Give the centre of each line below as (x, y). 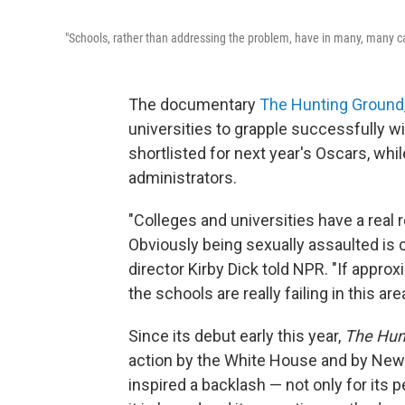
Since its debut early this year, (236, 335)
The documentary (194, 104)
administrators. (183, 177)
